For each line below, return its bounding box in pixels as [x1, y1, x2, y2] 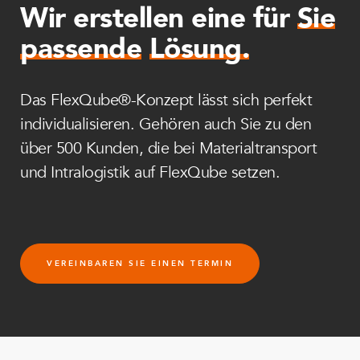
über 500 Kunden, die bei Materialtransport [20, 137, 317, 159]
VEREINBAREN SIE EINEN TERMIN [47, 257, 233, 269]
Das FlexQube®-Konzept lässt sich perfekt [20, 88, 312, 111]
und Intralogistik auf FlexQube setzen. [20, 161, 280, 183]
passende [20, 29, 141, 68]
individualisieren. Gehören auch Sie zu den [20, 112, 311, 135]
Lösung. [149, 29, 249, 68]
